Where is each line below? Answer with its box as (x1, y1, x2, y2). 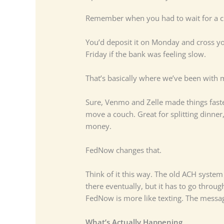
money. (85, 121, 111, 131)
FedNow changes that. (85, 145, 161, 155)
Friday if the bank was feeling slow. (85, 49, 206, 59)
